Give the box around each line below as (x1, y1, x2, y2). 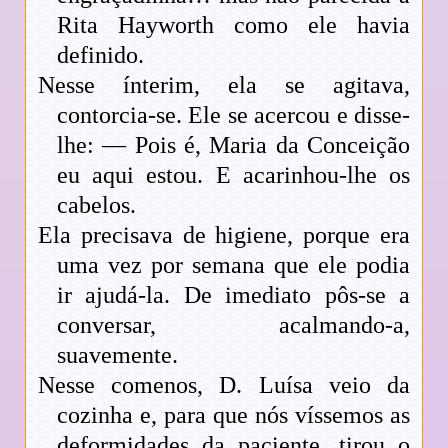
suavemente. (57, 341, 179, 368)
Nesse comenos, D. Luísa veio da (38, 371, 410, 398)
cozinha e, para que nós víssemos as (57, 401, 410, 428)
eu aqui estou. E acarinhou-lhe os (57, 161, 410, 188)
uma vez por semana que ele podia (57, 251, 410, 278)
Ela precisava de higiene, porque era (38, 221, 410, 248)
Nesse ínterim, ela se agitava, (38, 71, 410, 98)
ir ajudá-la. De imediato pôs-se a (57, 281, 410, 308)
